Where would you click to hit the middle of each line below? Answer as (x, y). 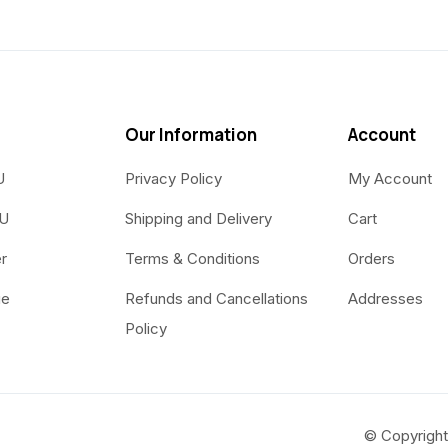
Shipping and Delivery (198, 219)
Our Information (190, 135)
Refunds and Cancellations (216, 299)
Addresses (385, 299)
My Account (389, 179)
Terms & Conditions (192, 259)
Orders (371, 259)
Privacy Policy (173, 179)
